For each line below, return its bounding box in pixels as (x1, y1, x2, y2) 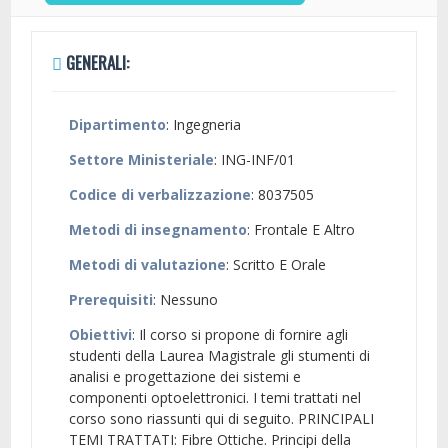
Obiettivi (69, 325, 132, 345)
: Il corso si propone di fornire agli (132, 325, 348, 345)
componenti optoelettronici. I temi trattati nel (69, 388, 361, 408)
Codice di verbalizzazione (69, 185, 251, 205)
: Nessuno (153, 290, 218, 310)
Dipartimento (69, 115, 166, 135)
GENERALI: (62, 50, 129, 76)
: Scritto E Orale (226, 255, 326, 275)
